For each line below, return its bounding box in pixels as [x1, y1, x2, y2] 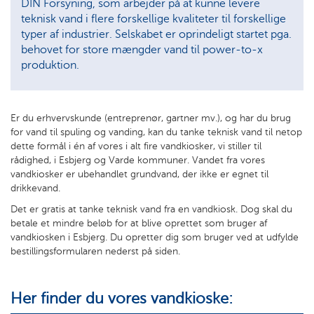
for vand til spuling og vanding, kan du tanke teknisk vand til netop [11, 126, 302, 137]
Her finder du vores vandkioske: [11, 289, 233, 307]
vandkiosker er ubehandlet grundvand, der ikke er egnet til [11, 168, 268, 179]
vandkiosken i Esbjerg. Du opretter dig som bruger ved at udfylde [11, 231, 299, 243]
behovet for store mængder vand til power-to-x [21, 43, 263, 55]
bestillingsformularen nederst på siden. [11, 245, 183, 257]
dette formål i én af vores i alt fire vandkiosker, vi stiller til [11, 140, 261, 151]
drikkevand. [11, 182, 60, 193]
